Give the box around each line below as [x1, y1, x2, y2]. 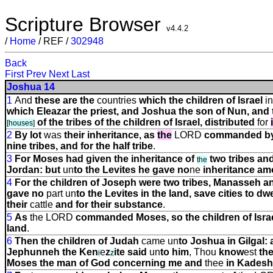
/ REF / [36, 36, 71, 46]
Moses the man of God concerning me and [7, 258, 202, 268]
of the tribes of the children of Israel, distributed [37, 117, 255, 127]
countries [94, 95, 139, 105]
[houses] [7, 119, 35, 127]
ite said [114, 247, 149, 257]
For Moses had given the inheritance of [15, 154, 194, 164]
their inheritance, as [64, 130, 155, 140]
